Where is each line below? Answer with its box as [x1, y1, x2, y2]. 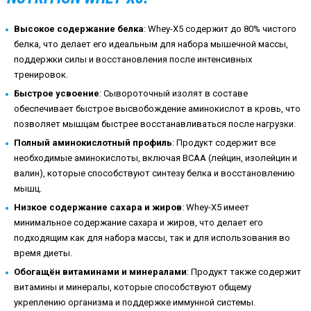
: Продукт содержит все [172, 137, 276, 148]
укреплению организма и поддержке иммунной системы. [14, 296, 255, 308]
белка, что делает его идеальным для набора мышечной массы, [14, 38, 288, 49]
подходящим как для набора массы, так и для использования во [14, 232, 290, 243]
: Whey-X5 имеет [182, 201, 249, 212]
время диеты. [14, 247, 72, 258]
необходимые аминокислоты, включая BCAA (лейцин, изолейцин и [14, 152, 297, 163]
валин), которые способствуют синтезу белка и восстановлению [14, 167, 295, 178]
